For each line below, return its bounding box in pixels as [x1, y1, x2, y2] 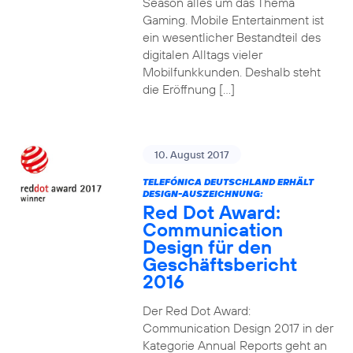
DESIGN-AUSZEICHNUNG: [142, 188, 263, 199]
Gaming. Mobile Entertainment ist [142, 12, 324, 28]
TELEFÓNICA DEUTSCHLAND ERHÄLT [142, 176, 314, 188]
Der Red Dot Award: [142, 303, 251, 318]
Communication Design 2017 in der [142, 320, 333, 336]
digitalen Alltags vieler [142, 46, 262, 62]
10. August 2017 [154, 148, 229, 161]
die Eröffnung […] [142, 81, 235, 97]
